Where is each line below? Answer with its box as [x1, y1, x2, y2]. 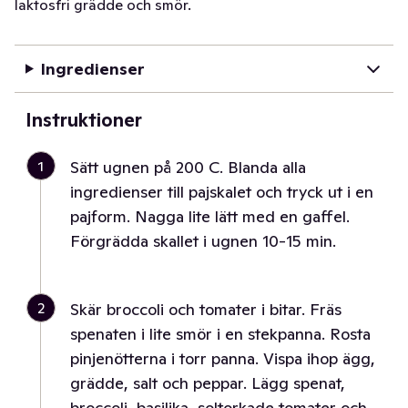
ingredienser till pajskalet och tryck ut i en [70, 181, 373, 202]
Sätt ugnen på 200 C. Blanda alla [70, 157, 306, 178]
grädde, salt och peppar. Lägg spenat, [70, 372, 345, 393]
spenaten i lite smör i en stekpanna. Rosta [70, 323, 371, 344]
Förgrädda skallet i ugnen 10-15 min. [70, 230, 336, 251]
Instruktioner [25, 108, 142, 132]
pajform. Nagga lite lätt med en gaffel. [70, 206, 350, 227]
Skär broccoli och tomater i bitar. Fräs [70, 299, 342, 320]
